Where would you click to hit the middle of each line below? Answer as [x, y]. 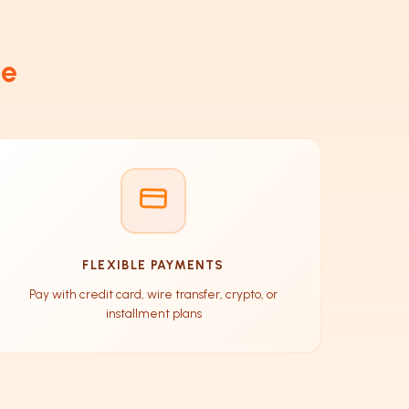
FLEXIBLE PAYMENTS [153, 264]
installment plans [153, 313]
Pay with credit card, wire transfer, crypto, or [153, 294]
